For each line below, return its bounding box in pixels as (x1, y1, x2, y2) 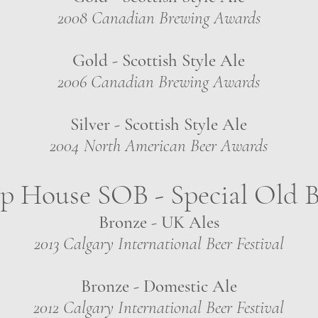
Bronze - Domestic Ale (80, 275, 237, 297)
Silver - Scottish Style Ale (70, 114, 247, 135)
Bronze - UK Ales (98, 212, 219, 233)
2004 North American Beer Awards (50, 135, 268, 156)
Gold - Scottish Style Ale (72, 50, 245, 71)
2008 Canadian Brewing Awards (57, 7, 261, 28)
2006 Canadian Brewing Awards (57, 71, 260, 92)
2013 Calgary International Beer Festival (33, 233, 284, 254)
